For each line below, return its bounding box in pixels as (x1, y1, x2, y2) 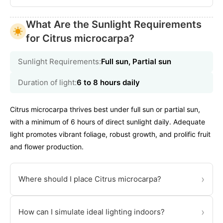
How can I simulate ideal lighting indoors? (18, 207, 165, 217)
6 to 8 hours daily (77, 78, 140, 88)
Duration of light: (18, 78, 77, 88)
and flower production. (10, 142, 84, 151)
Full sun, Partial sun (101, 57, 171, 67)
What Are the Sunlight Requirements (26, 18, 202, 31)
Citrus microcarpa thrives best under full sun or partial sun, (10, 105, 200, 114)
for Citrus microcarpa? (26, 32, 134, 45)
